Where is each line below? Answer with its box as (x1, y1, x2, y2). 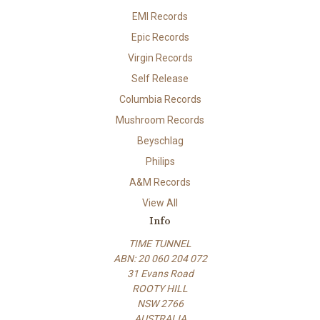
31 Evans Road (126, 267, 194, 279)
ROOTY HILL (132, 282, 188, 294)
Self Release (131, 72, 189, 84)
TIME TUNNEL (129, 237, 191, 249)
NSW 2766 (136, 297, 184, 309)
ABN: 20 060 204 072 (113, 252, 207, 264)
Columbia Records (119, 93, 201, 105)
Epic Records (131, 31, 189, 43)
